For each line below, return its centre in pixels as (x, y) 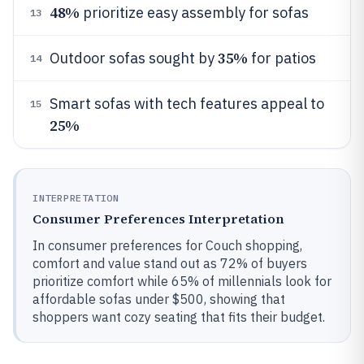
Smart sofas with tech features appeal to (187, 104)
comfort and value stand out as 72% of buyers (170, 263)
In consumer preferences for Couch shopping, (167, 245)
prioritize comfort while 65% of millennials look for (182, 281)
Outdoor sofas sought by (134, 58)
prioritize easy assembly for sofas (194, 13)
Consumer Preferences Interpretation (158, 219)
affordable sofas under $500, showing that (159, 299)
